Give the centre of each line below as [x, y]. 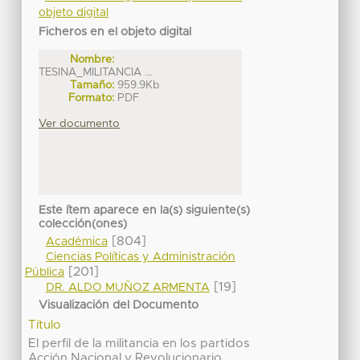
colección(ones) [83, 225]
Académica [76, 242]
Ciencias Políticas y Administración [140, 258]
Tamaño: [92, 85]
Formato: [92, 98]
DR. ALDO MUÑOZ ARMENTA [127, 288]
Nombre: [92, 59]
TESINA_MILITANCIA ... [96, 72]
